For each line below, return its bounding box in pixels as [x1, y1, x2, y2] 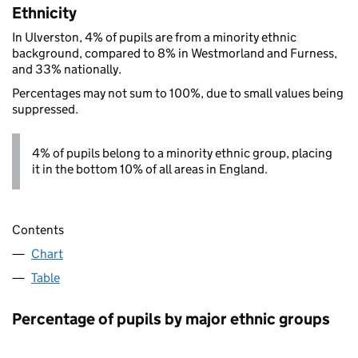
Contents [12, 221, 64, 237]
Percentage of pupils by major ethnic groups [12, 308, 330, 328]
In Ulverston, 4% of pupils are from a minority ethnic [12, 29, 296, 45]
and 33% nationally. [12, 61, 121, 77]
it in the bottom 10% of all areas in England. [32, 161, 268, 177]
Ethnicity [12, 2, 77, 22]
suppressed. [12, 101, 78, 117]
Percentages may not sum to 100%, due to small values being [12, 85, 344, 101]
